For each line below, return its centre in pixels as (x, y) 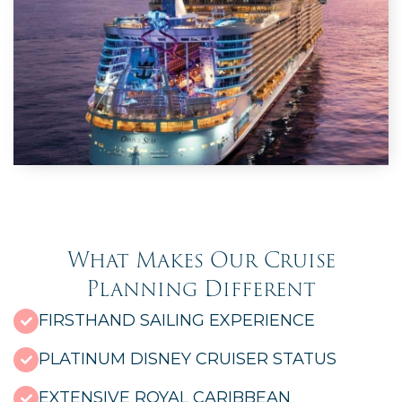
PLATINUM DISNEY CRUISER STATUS (188, 359)
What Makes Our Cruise (201, 261)
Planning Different (201, 289)
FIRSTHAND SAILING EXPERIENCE (177, 321)
